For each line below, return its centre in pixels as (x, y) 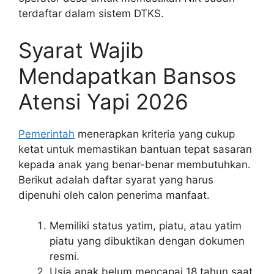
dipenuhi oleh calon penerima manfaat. (114, 195)
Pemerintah (46, 134)
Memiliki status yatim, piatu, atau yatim (146, 226)
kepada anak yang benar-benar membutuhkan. (135, 164)
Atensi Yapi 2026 (103, 101)
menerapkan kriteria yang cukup (155, 134)
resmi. (65, 257)
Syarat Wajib (81, 50)
